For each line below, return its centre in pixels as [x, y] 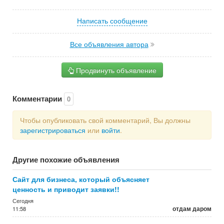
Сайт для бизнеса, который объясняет [81, 179]
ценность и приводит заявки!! [66, 189]
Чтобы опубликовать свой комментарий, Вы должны [105, 120]
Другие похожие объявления [66, 159]
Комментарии [38, 98]
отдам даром [192, 208]
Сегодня [23, 200]
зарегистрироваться [53, 130]
